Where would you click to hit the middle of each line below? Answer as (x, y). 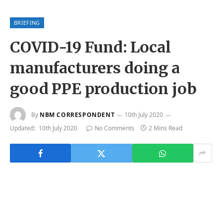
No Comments (114, 128)
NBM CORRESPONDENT (77, 114)
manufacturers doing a (95, 68)
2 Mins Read (166, 128)
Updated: (23, 128)
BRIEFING (27, 23)
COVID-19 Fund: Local (90, 47)
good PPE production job (103, 89)
